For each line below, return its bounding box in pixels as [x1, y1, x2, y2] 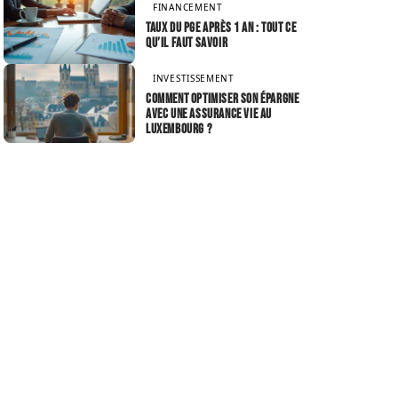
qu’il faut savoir [146, 34, 228, 52]
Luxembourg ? [146, 121, 212, 139]
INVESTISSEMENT [153, 72, 235, 85]
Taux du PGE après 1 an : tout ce [146, 19, 297, 36]
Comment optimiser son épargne [146, 91, 299, 108]
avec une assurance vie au [146, 106, 272, 123]
